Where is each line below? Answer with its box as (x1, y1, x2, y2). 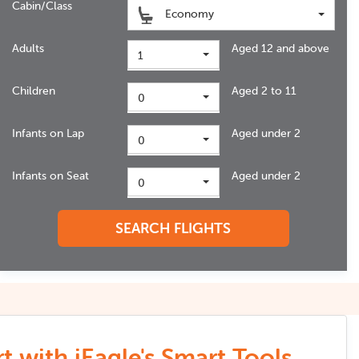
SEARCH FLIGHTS (115, 219, 232, 237)
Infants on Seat (12, 168, 89, 183)
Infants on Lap (12, 126, 84, 140)
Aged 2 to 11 (231, 83, 296, 98)
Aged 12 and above (231, 41, 329, 55)
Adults (12, 41, 44, 55)
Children (12, 83, 55, 98)
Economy (162, 6, 215, 21)
